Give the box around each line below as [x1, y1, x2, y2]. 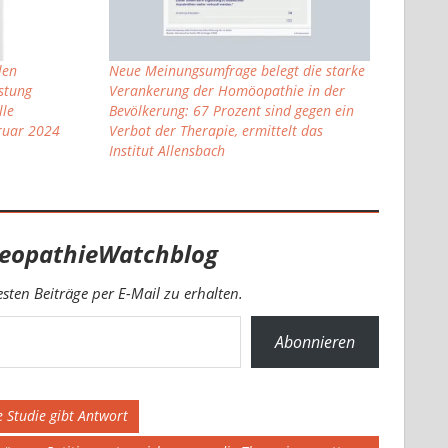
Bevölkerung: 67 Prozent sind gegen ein [108, 101, 354, 121]
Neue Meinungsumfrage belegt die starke [108, 61, 365, 81]
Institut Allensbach [108, 141, 225, 161]
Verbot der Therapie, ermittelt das [108, 121, 323, 141]
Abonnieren [274, 331, 355, 354]
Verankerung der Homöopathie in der [108, 81, 345, 101]
